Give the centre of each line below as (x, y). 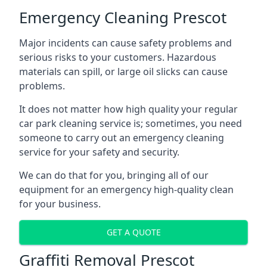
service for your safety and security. (99, 152)
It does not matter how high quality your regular (128, 109)
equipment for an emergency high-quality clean (126, 189)
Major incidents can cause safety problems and (125, 43)
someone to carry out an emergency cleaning (122, 137)
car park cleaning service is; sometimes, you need (131, 123)
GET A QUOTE (133, 232)
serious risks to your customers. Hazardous (118, 57)
